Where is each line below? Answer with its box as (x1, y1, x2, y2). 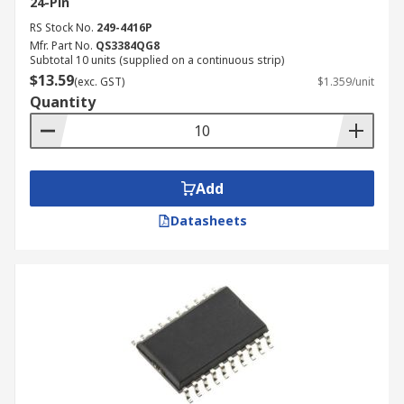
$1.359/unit (317, 74, 374, 89)
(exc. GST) (74, 74, 124, 89)
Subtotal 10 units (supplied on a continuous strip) (30, 52, 284, 68)
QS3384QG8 (96, 38, 160, 53)
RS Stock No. (30, 20, 94, 35)
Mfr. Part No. (30, 38, 93, 53)
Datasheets (170, 212, 247, 229)
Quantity (30, 92, 96, 112)
